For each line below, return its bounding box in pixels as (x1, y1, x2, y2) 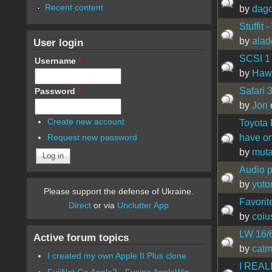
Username (34, 55, 78, 66)
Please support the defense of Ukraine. (44, 186, 194, 197)
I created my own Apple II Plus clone (47, 251, 187, 261)
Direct (69, 200, 92, 211)
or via (91, 200, 118, 211)
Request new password (47, 132, 138, 143)
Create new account (47, 116, 125, 126)
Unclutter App (117, 200, 169, 211)
